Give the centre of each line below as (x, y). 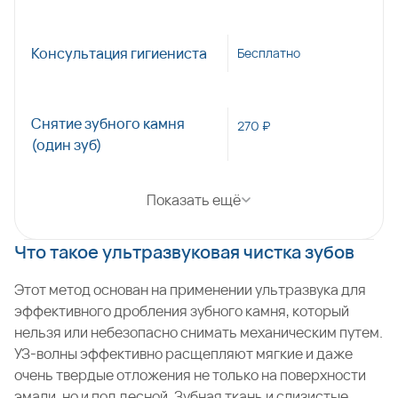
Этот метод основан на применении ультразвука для (190, 290)
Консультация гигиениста (119, 53)
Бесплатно (269, 53)
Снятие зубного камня (108, 123)
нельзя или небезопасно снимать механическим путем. (199, 332)
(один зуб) (67, 145)
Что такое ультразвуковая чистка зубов (184, 252)
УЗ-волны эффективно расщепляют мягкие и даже (183, 354)
